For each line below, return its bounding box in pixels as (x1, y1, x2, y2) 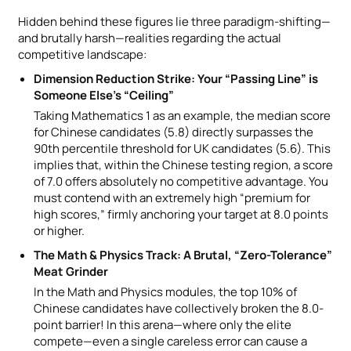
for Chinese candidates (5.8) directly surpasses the (34, 123, 313, 140)
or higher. (34, 222, 85, 239)
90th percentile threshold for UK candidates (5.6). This (34, 139, 331, 157)
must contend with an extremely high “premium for (34, 189, 310, 206)
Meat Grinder (34, 262, 108, 280)
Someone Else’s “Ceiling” (34, 86, 174, 103)
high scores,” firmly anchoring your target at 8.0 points (34, 205, 328, 223)
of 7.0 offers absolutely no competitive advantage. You (34, 172, 328, 190)
